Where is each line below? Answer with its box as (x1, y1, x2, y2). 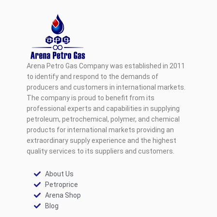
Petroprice (45, 181, 78, 189)
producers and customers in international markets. (27, 83, 186, 92)
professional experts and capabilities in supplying (27, 105, 180, 113)
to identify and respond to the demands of (27, 73, 158, 81)
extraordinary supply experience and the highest (27, 137, 176, 145)
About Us (45, 170, 74, 178)
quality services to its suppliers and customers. (27, 147, 174, 155)
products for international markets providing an (27, 126, 174, 134)
